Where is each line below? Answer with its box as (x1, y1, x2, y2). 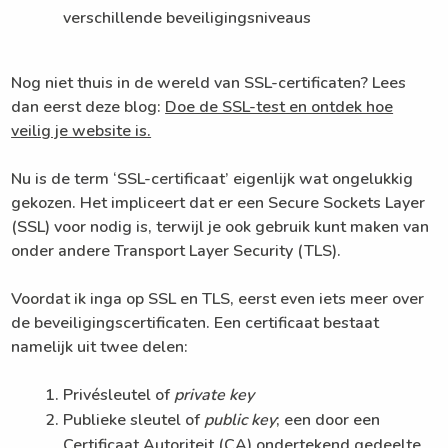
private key (174, 384, 255, 407)
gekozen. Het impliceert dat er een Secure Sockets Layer (11, 192, 426, 215)
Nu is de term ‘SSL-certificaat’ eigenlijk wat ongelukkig (11, 168, 414, 191)
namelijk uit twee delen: (11, 336, 189, 359)
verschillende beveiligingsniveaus (63, 7, 312, 30)
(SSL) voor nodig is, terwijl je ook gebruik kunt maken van (11, 216, 430, 239)
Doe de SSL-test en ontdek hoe (165, 96, 394, 119)
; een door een (276, 409, 381, 432)
